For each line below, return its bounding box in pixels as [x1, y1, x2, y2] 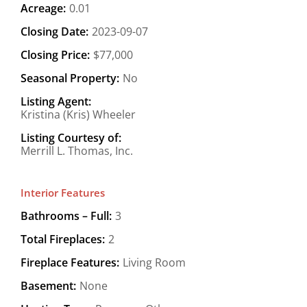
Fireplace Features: [21, 254, 119, 270]
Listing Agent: [21, 93, 91, 109]
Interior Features [21, 185, 105, 199]
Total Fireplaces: [21, 231, 105, 247]
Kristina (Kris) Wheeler [21, 106, 136, 122]
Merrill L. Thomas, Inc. [21, 143, 133, 158]
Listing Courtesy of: [21, 130, 121, 145]
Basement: [21, 278, 76, 293]
